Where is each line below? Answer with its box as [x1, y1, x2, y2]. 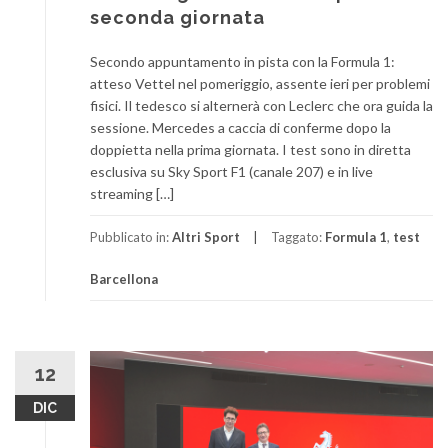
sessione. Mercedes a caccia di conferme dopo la [90, 119, 391, 137]
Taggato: [271, 229, 325, 246]
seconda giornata [90, 7, 265, 29]
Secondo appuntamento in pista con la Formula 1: [90, 53, 395, 71]
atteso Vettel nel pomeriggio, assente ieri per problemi [90, 75, 430, 93]
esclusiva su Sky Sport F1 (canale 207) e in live [90, 163, 373, 181]
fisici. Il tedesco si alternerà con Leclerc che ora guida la [90, 97, 433, 115]
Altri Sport [172, 229, 240, 246]
